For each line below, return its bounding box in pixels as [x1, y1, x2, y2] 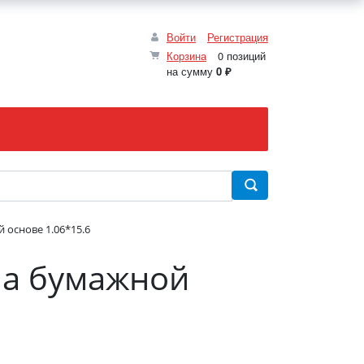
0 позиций [214, 47, 266, 63]
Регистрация [207, 28, 268, 45]
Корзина [167, 47, 206, 63]
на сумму [167, 63, 216, 79]
